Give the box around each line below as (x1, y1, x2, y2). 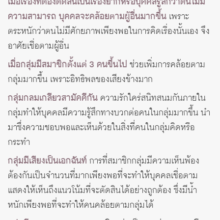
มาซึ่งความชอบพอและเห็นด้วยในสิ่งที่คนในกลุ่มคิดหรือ (8, 121, 195, 135)
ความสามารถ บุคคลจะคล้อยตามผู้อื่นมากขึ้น (8, 10, 166, 24)
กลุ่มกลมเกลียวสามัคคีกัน (8, 92, 98, 105)
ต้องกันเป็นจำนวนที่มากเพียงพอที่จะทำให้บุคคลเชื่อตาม (8, 169, 198, 183)
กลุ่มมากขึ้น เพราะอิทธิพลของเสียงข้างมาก (8, 73, 153, 86)
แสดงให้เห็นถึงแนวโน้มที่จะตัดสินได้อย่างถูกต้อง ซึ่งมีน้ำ (8, 184, 197, 197)
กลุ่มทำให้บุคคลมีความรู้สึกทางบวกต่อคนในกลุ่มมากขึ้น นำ (8, 107, 210, 120)
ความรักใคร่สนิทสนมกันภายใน (98, 92, 206, 105)
